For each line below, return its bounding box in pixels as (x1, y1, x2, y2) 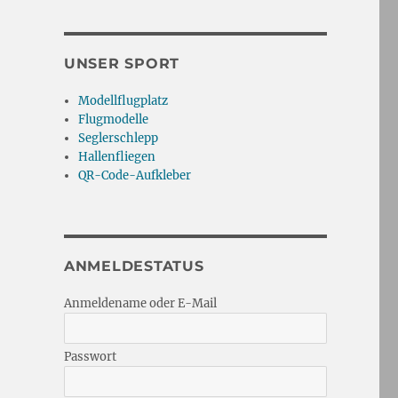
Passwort (63, 348, 116, 364)
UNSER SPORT (63, 54, 180, 72)
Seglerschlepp (78, 130, 159, 146)
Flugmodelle (78, 111, 149, 127)
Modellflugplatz (78, 92, 169, 108)
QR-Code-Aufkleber (78, 167, 192, 183)
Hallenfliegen (78, 148, 156, 164)
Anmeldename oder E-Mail (63, 295, 217, 311)
